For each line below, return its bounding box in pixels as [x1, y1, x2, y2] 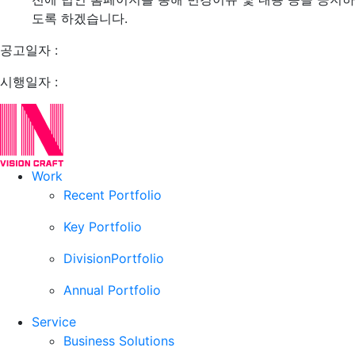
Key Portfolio [63, 219, 142, 235]
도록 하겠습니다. [32, 10, 128, 26]
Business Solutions [63, 333, 174, 349]
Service [32, 314, 76, 330]
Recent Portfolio [63, 187, 162, 203]
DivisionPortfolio [63, 250, 164, 266]
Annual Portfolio [63, 282, 161, 298]
